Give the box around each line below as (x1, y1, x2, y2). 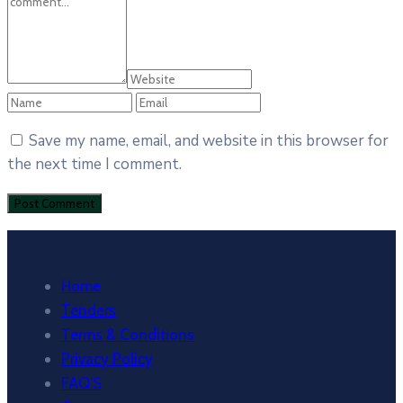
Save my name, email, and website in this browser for (29, 130, 389, 151)
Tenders (61, 300, 116, 319)
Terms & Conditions (61, 325, 194, 344)
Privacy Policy (61, 349, 153, 368)
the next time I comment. (7, 153, 182, 175)
